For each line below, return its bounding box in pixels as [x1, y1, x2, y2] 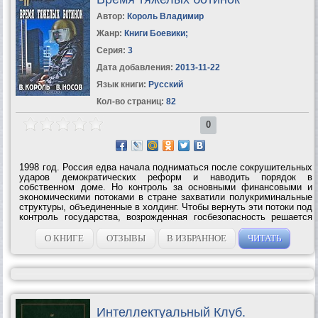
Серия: [96, 45, 128, 55]
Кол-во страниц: [96, 96, 164, 106]
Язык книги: [96, 79, 146, 89]
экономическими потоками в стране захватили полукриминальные [19, 191, 313, 202]
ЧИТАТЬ [247, 232, 281, 243]
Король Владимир [126, 11, 204, 21]
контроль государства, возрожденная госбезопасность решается [19, 211, 313, 222]
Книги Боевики [124, 28, 185, 38]
